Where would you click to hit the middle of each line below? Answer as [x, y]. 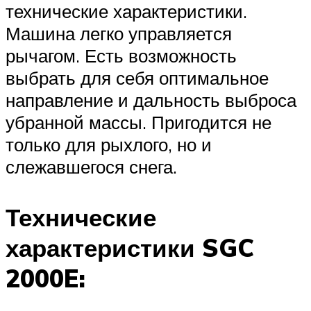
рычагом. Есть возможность [121, 55]
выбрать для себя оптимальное [137, 77]
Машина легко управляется [119, 33]
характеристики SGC [130, 247]
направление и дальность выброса [151, 100]
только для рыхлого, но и [109, 144]
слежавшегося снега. [91, 166]
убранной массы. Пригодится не [138, 122]
